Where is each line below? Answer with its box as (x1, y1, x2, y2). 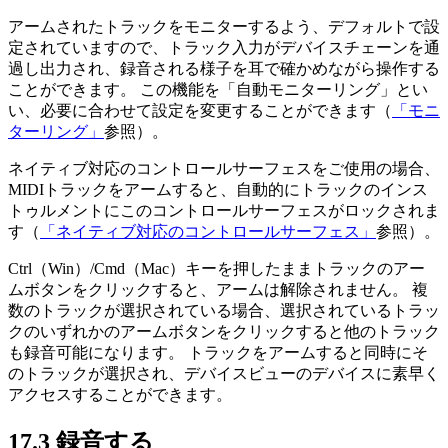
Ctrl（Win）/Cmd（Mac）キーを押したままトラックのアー (8, 259, 425, 277)
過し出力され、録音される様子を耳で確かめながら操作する (8, 59, 440, 77)
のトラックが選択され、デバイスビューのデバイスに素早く (8, 364, 440, 382)
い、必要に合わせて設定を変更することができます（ (8, 101, 392, 119)
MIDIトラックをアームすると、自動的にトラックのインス (8, 180, 428, 198)
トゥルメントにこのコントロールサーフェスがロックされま (8, 201, 440, 219)
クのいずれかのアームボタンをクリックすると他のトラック (8, 322, 440, 340)
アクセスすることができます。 (8, 385, 232, 403)
